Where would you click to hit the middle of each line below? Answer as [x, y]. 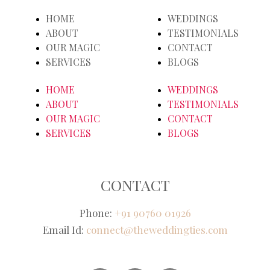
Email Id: [64, 229]
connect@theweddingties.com [157, 229]
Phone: [97, 212]
